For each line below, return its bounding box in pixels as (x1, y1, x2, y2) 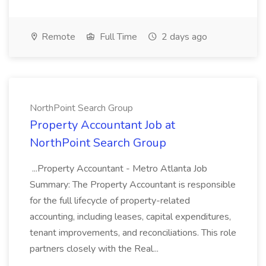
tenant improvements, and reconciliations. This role (30, 226, 236, 239)
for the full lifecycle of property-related (30, 194, 190, 207)
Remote (39, 30, 75, 43)
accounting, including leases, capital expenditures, (30, 210, 231, 223)
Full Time (97, 30, 137, 43)
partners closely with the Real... (30, 242, 161, 255)
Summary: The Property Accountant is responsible (30, 178, 236, 191)
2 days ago (159, 30, 207, 43)
